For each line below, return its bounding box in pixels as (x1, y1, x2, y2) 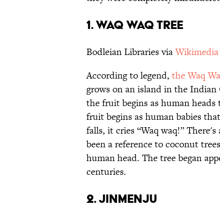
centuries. (86, 165, 126, 179)
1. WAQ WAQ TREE (86, 18, 183, 32)
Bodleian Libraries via (86, 45, 175, 59)
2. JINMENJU (86, 192, 157, 206)
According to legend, (86, 69, 172, 82)
